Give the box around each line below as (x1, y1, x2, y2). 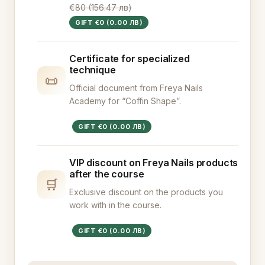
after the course (69, 168, 144, 180)
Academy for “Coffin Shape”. (69, 96, 181, 106)
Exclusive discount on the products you (69, 187, 223, 197)
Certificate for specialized (69, 53, 190, 64)
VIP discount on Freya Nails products (69, 157, 238, 169)
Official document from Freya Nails (69, 83, 203, 93)
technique (69, 64, 116, 76)
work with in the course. (69, 200, 161, 210)
